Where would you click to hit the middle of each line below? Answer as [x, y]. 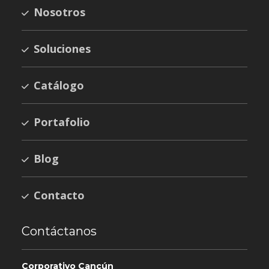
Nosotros [59, 12]
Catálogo [59, 86]
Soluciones [62, 49]
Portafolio [62, 122]
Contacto [59, 195]
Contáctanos [59, 231]
